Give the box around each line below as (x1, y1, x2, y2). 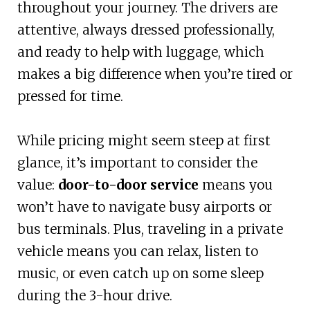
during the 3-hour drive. (17, 286, 172, 304)
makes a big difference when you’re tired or (17, 65, 293, 82)
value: (17, 176, 58, 193)
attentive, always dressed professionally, (17, 21, 275, 38)
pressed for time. (17, 87, 123, 104)
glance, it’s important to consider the (17, 154, 257, 171)
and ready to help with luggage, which (17, 43, 264, 60)
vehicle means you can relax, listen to (17, 242, 258, 259)
